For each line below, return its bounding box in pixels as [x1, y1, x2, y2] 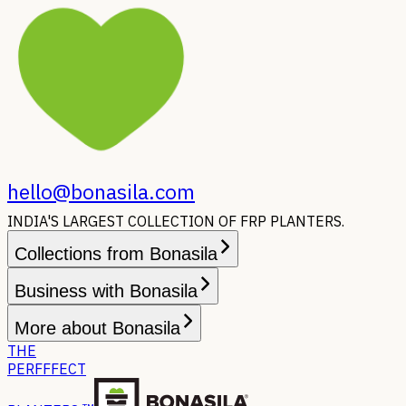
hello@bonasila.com [7, 178, 195, 205]
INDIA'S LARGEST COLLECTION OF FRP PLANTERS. [7, 212, 344, 230]
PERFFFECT [7, 360, 86, 378]
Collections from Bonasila [14, 244, 217, 264]
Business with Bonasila [14, 281, 198, 301]
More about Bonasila [14, 318, 180, 338]
